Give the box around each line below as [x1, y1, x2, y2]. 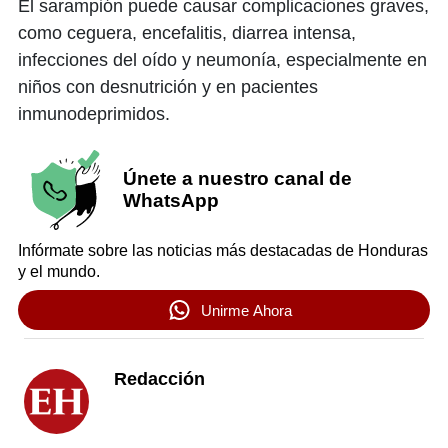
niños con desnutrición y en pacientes [18, 77, 318, 98]
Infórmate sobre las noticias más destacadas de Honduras [18, 242, 428, 260]
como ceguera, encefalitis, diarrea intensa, [18, 23, 356, 44]
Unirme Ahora [200, 301, 292, 319]
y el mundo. [18, 263, 100, 281]
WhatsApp [122, 190, 219, 212]
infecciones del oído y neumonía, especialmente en [18, 50, 427, 71]
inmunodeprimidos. [18, 104, 170, 125]
